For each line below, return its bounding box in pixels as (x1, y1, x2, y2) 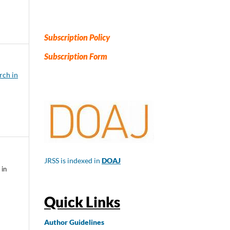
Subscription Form (44, 51, 107, 61)
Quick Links (44, 193, 120, 210)
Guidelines (69, 218, 104, 227)
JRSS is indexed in (44, 156, 102, 165)
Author (44, 218, 68, 227)
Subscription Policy (44, 32, 110, 43)
